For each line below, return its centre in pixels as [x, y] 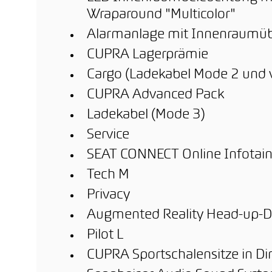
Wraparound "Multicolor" [161, 15]
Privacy [108, 195]
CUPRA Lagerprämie [148, 55]
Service [108, 135]
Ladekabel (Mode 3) [146, 115]
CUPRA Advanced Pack [155, 95]
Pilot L [105, 235]
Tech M [108, 175]
